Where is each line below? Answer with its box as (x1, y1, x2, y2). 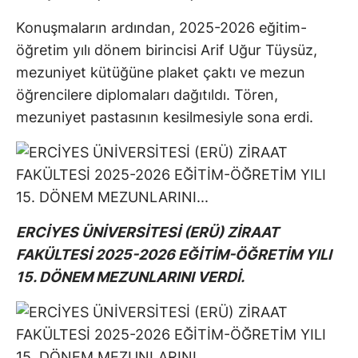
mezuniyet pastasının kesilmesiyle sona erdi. (16, 109, 313, 126)
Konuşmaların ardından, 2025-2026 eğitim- (16, 19, 307, 37)
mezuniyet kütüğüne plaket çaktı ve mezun (16, 64, 305, 82)
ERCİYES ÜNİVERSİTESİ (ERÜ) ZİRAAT (16, 224, 279, 241)
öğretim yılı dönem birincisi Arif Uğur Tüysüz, (16, 42, 317, 59)
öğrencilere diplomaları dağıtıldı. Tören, (16, 86, 278, 104)
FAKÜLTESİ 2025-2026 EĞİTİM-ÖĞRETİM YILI (16, 246, 332, 264)
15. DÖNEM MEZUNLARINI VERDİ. (16, 268, 245, 286)
